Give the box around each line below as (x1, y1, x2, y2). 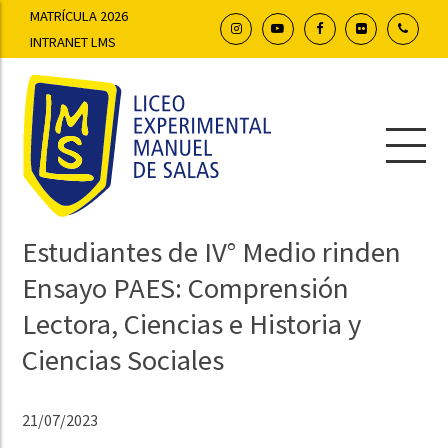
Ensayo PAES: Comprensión (22, 269, 350, 306)
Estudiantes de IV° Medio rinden (22, 233, 402, 270)
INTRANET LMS (30, 32, 117, 51)
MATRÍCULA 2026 (30, 6, 129, 25)
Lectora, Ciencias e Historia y (22, 305, 362, 342)
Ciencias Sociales (22, 341, 225, 378)
